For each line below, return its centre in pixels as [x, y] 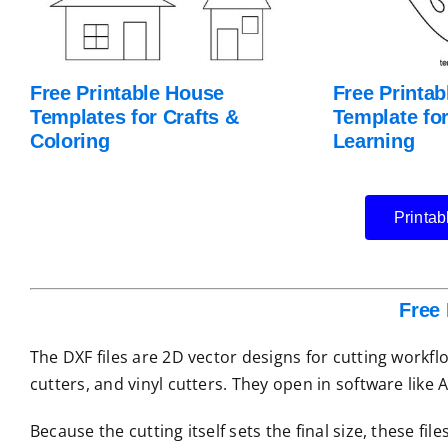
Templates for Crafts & [134, 116]
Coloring [69, 140]
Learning [373, 140]
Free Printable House [126, 92]
